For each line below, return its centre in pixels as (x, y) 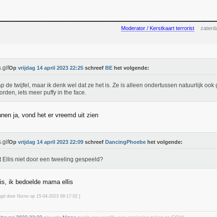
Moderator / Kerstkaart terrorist (158, 28)
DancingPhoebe (125, 142)
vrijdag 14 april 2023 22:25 (51, 68)
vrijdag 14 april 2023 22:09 (51, 142)
